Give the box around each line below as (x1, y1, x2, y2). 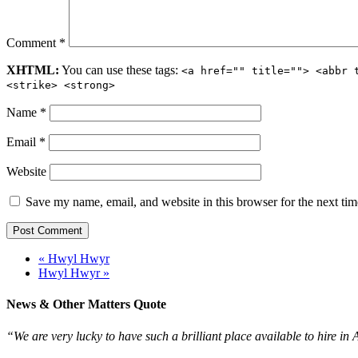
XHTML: (6, 63, 59, 78)
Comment (6, 36, 59, 50)
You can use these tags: (59, 63, 181, 78)
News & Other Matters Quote (6, 297, 166, 312)
